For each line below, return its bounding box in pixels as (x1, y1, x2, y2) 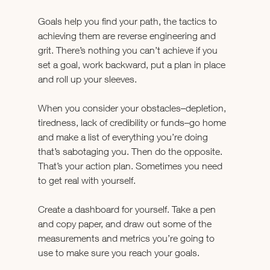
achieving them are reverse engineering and (37, 30, 218, 42)
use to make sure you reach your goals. (37, 247, 199, 259)
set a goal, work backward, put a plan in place (37, 59, 228, 71)
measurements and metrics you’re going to (37, 233, 217, 244)
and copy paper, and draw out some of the (37, 218, 214, 230)
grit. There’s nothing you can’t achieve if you (37, 45, 220, 56)
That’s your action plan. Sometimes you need (37, 160, 225, 172)
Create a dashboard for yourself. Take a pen (37, 204, 218, 215)
